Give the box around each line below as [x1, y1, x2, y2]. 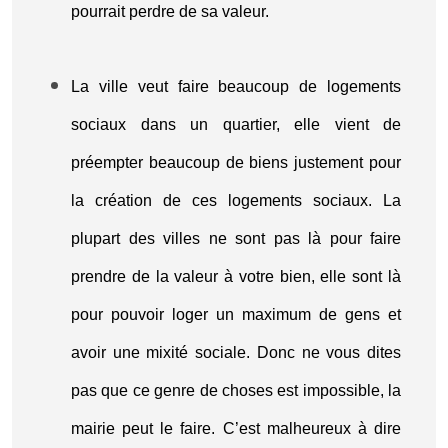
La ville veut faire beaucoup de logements [71, 78, 401, 95]
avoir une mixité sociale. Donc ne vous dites [71, 344, 401, 361]
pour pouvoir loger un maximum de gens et [71, 306, 401, 323]
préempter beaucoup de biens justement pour [71, 154, 401, 171]
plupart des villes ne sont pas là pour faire [71, 230, 401, 247]
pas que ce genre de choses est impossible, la [71, 382, 401, 399]
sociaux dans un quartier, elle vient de [71, 116, 401, 133]
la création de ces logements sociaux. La [71, 192, 401, 209]
